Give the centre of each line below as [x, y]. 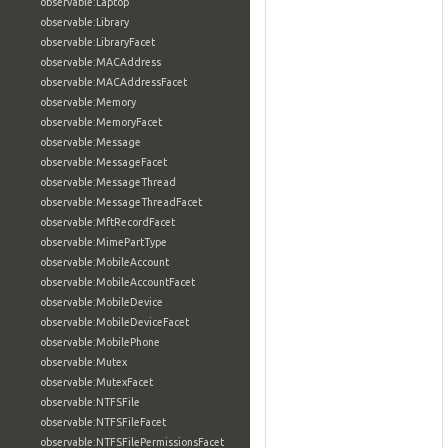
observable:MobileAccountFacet [117, 282]
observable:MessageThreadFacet [121, 202]
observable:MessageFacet [103, 162]
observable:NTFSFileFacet [103, 422]
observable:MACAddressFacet [113, 82]
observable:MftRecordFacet [107, 222]
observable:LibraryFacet [97, 42]
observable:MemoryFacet [101, 122]
